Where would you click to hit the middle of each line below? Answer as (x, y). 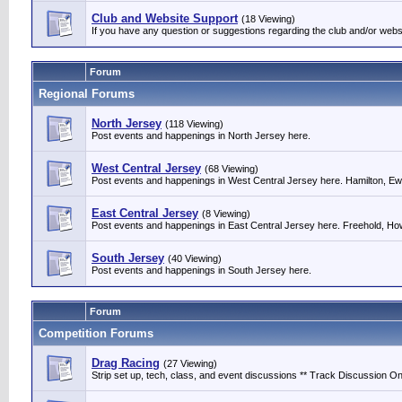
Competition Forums (96, 333)
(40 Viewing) (195, 258)
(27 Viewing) (190, 363)
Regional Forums (87, 94)
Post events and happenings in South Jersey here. (201, 270)
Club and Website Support (165, 18)
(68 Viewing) (232, 169)
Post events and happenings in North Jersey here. (201, 135)
